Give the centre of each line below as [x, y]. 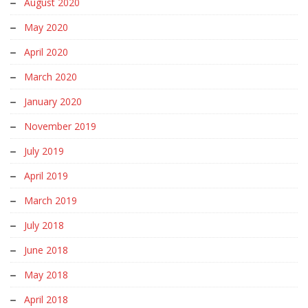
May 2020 [46, 27]
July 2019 [44, 151]
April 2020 [46, 52]
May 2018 [46, 275]
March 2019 [51, 200]
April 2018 [46, 299]
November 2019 [60, 126]
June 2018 [46, 250]
